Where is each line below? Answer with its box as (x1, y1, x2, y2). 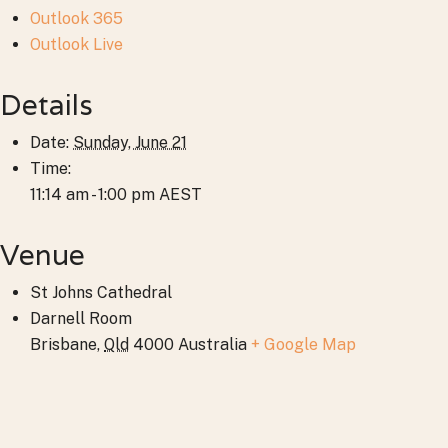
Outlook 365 (30, 8, 123, 28)
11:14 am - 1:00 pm (30, 184, 159, 204)
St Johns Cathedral (30, 282, 172, 302)
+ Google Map (251, 334, 356, 354)
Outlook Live (30, 34, 123, 54)
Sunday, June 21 (73, 132, 187, 152)
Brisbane (30, 334, 97, 354)
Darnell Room (30, 308, 132, 328)
